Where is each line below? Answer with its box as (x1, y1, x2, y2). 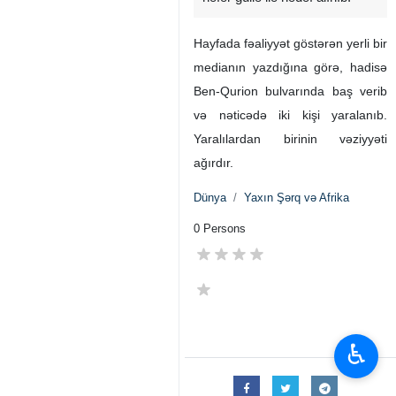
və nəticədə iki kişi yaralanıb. (194, 108, 387, 122)
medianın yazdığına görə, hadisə (194, 60, 387, 74)
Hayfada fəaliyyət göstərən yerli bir (194, 36, 387, 50)
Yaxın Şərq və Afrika (244, 191, 349, 204)
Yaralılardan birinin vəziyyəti (194, 132, 387, 146)
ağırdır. (194, 156, 233, 170)
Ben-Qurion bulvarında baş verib (194, 84, 387, 98)
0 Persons (194, 222, 246, 235)
